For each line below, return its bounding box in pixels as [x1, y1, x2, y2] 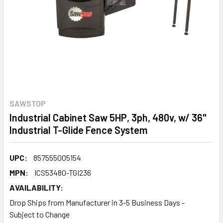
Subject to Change [9, 209, 70, 219]
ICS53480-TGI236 [34, 167, 91, 177]
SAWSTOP [9, 98, 46, 108]
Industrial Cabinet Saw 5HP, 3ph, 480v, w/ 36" [9, 111, 207, 123]
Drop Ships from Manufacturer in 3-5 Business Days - [9, 197, 185, 207]
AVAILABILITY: [9, 182, 63, 192]
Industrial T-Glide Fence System [9, 123, 147, 136]
